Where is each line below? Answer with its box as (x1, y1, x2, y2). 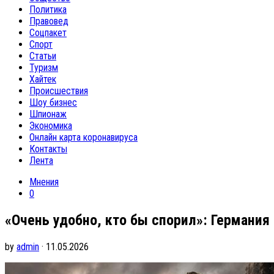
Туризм (29, 62, 58, 73)
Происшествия (29, 85, 88, 97)
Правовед (29, 15, 68, 27)
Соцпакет (29, 27, 67, 39)
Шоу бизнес (29, 97, 77, 108)
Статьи (29, 50, 56, 62)
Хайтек (29, 73, 56, 85)
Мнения (29, 176, 59, 188)
